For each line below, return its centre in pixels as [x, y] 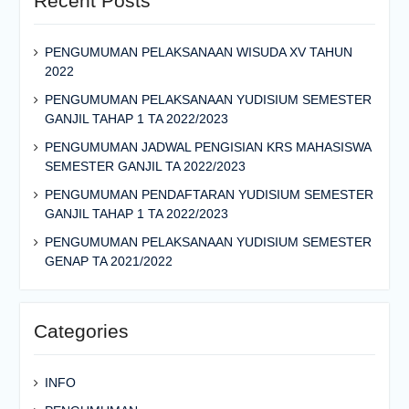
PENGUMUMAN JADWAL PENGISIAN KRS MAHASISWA [207, 147]
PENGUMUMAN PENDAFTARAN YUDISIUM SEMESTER [209, 194]
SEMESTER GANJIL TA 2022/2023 [145, 166]
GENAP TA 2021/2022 [108, 261]
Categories [81, 331]
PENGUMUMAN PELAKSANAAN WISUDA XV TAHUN [198, 52]
